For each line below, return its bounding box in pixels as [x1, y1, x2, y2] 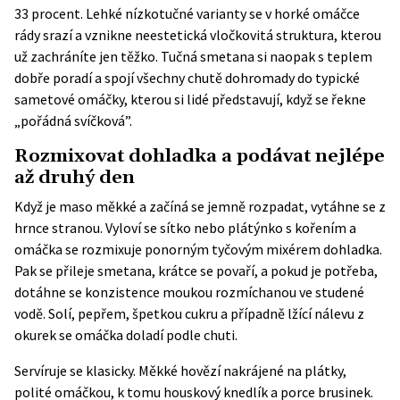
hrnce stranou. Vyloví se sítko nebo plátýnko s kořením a [14, 219, 356, 237]
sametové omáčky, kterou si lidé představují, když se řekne [14, 90, 366, 108]
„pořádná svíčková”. [14, 112, 132, 129]
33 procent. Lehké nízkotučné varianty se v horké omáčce [14, 4, 360, 22]
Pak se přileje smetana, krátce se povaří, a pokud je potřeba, [14, 262, 378, 279]
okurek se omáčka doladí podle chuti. [14, 326, 237, 344]
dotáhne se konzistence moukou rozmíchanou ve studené [14, 283, 364, 301]
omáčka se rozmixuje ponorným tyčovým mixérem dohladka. [14, 240, 382, 258]
